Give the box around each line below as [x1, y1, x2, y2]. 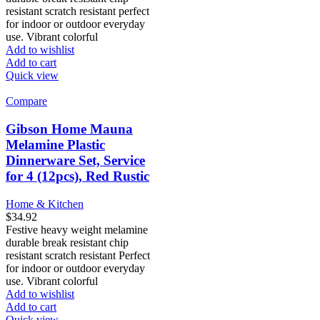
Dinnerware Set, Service [6, 153, 145, 168]
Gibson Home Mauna [6, 121, 133, 136]
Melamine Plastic [6, 137, 105, 152]
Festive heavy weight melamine [6, 223, 148, 236]
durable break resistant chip [6, 236, 129, 249]
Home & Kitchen [6, 197, 84, 210]
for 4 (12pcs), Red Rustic [6, 169, 149, 184]
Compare [6, 95, 47, 108]
